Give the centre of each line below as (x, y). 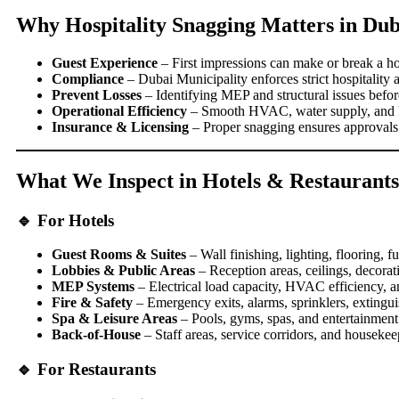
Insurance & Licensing (120, 126)
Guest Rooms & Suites (119, 255)
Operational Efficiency (119, 110)
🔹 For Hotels (65, 220)
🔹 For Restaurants (86, 370)
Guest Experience (105, 62)
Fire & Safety (92, 303)
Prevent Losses (97, 94)
